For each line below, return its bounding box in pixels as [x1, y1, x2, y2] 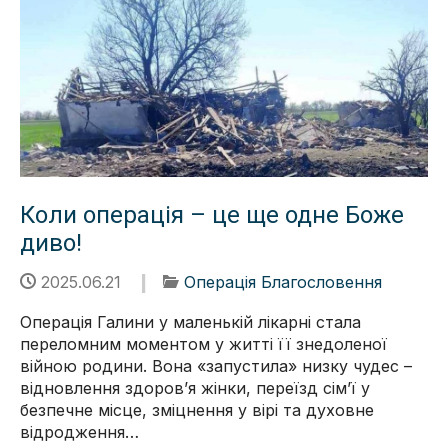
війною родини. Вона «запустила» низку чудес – [20, 355, 412, 376]
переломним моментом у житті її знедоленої [20, 333, 387, 354]
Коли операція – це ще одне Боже [20, 200, 404, 229]
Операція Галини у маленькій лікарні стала [20, 311, 361, 332]
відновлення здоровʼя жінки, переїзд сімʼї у [20, 377, 370, 398]
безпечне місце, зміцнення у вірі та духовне [20, 399, 374, 420]
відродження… [20, 421, 139, 442]
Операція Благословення [184, 271, 382, 292]
